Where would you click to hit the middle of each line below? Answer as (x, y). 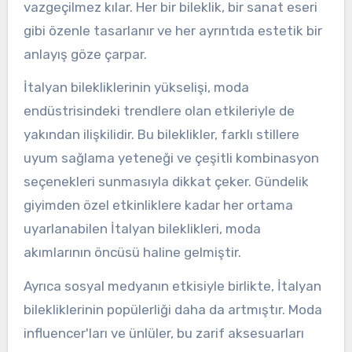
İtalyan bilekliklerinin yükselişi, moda (136, 88)
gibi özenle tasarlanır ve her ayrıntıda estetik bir (172, 30)
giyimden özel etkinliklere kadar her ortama (158, 205)
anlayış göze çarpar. (85, 54)
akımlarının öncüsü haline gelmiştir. (132, 253)
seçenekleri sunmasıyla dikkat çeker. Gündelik (166, 182)
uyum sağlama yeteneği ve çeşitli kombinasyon (171, 158)
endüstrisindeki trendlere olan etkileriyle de (159, 111)
